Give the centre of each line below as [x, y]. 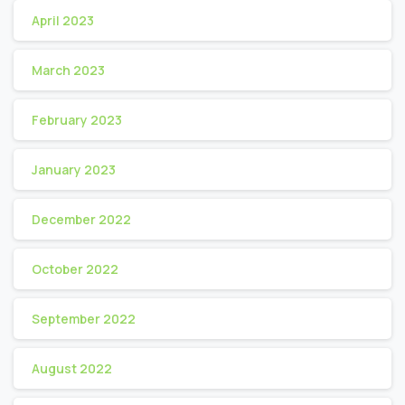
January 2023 [74, 169]
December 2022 [81, 219]
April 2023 [63, 20]
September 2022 [84, 318]
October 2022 [75, 268]
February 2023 [77, 119]
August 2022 [72, 368]
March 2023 [68, 70]
